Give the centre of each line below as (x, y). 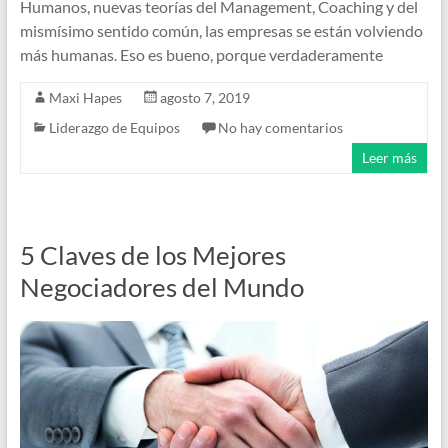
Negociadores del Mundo (161, 286)
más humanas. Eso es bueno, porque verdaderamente (201, 54)
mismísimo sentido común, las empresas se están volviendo (221, 30)
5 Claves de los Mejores (152, 254)
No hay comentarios (280, 127)
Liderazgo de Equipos (114, 127)
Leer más (390, 157)
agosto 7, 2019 (204, 97)
